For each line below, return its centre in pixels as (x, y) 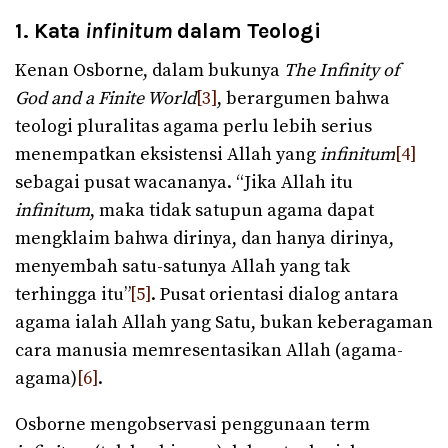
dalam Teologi (249, 31)
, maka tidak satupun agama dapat (232, 210)
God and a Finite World (105, 98)
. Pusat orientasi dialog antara (275, 294)
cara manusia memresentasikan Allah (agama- (209, 350)
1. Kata (50, 31)
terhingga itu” (72, 294)
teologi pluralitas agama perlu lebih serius (193, 126)
